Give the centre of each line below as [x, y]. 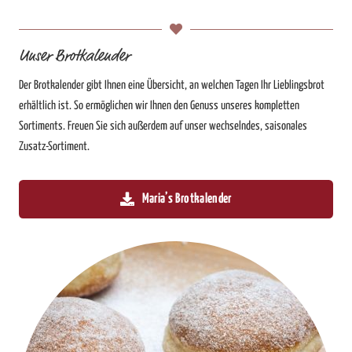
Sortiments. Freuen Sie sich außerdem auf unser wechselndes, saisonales [163, 126]
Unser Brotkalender [74, 56]
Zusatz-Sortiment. [54, 146]
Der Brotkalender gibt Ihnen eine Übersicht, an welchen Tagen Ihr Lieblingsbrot [172, 85]
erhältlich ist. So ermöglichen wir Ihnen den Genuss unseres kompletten [159, 105]
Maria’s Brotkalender [187, 199]
